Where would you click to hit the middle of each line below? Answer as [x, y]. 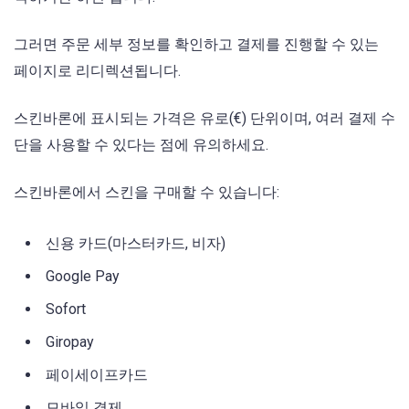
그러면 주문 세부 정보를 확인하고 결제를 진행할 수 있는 [196, 45]
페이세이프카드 [97, 374]
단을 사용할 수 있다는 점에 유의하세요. [141, 145]
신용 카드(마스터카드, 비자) [136, 243]
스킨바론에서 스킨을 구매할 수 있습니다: [147, 193]
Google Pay [83, 276]
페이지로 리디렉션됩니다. [97, 71]
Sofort [66, 309]
